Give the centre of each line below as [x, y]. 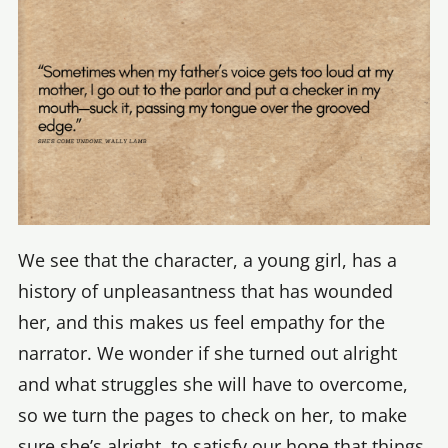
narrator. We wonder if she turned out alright [207, 353]
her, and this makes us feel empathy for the [201, 322]
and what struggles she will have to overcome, [213, 384]
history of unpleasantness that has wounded [205, 291]
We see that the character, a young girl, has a [207, 260]
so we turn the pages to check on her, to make [212, 415]
